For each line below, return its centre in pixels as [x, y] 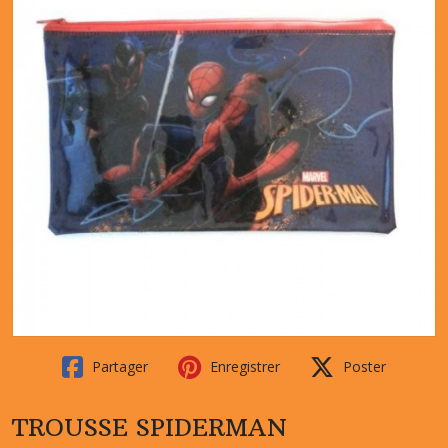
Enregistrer [243, 366]
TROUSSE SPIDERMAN [149, 427]
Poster [362, 366]
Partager [118, 366]
